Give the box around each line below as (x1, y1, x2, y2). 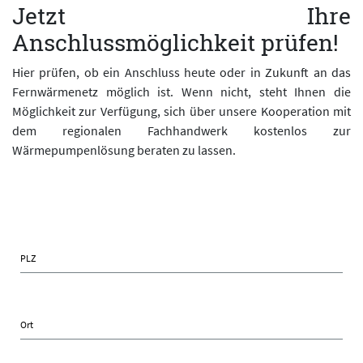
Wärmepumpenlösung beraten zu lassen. (12, 141, 236, 158)
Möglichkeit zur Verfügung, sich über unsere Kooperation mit (12, 102, 351, 119)
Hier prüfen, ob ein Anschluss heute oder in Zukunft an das (12, 63, 351, 80)
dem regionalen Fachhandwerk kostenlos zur (12, 122, 351, 139)
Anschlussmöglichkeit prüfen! (12, 27, 339, 58)
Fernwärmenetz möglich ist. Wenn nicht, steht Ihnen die (12, 83, 351, 100)
